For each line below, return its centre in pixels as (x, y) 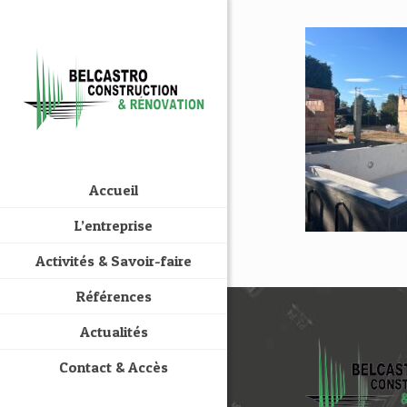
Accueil (114, 190)
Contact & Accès (114, 367)
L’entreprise (114, 225)
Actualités (114, 332)
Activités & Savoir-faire (114, 261)
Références (114, 296)
